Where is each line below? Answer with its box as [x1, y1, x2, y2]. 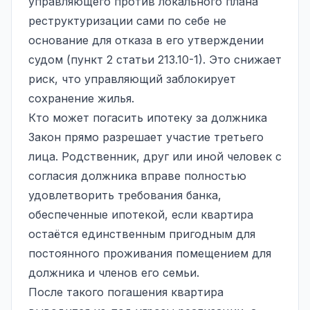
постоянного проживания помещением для [28, 246, 271, 260]
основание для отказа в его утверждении [28, 33, 264, 47]
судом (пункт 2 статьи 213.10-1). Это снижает [28, 52, 282, 66]
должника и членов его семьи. [28, 265, 199, 280]
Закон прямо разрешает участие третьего [28, 129, 264, 144]
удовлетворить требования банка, [28, 188, 221, 202]
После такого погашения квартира [28, 284, 224, 299]
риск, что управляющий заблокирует [28, 71, 236, 86]
